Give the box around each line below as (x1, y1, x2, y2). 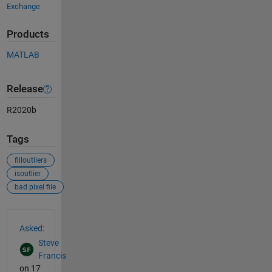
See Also (5, 208, 56, 223)
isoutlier (14, 169, 41, 178)
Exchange (6, 2, 40, 12)
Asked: (19, 223, 44, 233)
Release (6, 83, 43, 95)
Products (6, 29, 49, 41)
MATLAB (6, 49, 39, 59)
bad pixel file (14, 182, 56, 191)
